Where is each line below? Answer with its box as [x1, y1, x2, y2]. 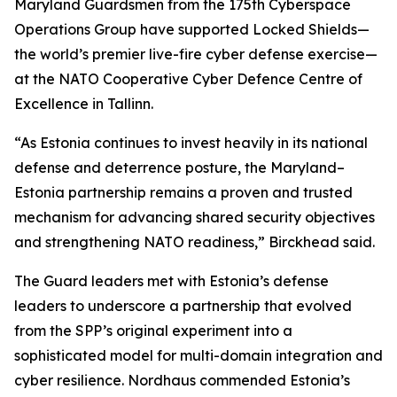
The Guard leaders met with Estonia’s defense [14, 272, 329, 290]
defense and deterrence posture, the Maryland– [14, 159, 345, 176]
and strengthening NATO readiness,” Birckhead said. [14, 233, 375, 251]
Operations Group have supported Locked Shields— [14, 20, 370, 38]
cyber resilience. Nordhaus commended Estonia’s [14, 371, 350, 389]
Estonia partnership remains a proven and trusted [14, 183, 353, 201]
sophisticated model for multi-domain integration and [14, 346, 383, 364]
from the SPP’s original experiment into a [14, 322, 292, 339]
